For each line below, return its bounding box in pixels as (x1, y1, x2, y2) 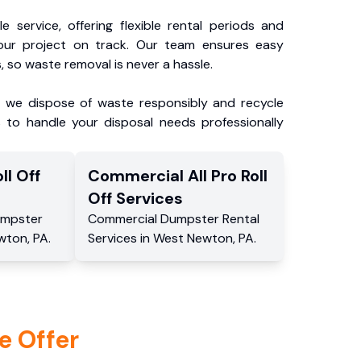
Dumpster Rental (160, 210, 259, 227)
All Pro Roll (187, 165, 268, 186)
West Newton (152, 230, 233, 247)
